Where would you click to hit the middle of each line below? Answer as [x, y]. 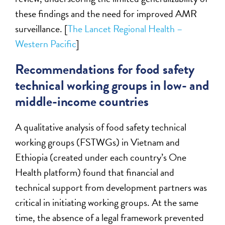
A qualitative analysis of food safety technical [101, 127]
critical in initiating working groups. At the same [107, 202]
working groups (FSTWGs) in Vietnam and [98, 142]
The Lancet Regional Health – [126, 28]
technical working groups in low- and [112, 85]
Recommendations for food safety [105, 69]
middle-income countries [82, 101]
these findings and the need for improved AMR [106, 13]
